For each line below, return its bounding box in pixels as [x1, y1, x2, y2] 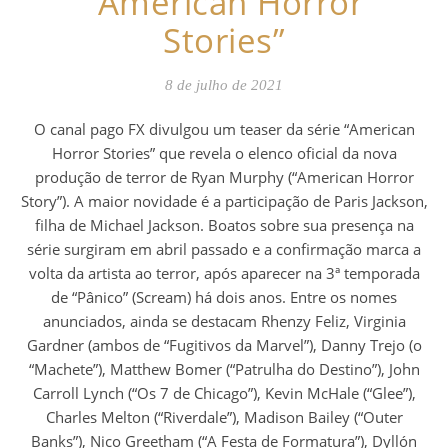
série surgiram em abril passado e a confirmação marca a [27, 238, 421, 259]
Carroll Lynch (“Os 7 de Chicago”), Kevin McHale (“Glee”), [32, 382, 416, 403]
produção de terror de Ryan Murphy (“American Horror [34, 166, 414, 187]
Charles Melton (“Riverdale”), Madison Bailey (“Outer [45, 406, 403, 427]
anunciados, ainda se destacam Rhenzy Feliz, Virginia [42, 310, 406, 331]
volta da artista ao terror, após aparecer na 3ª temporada [28, 262, 420, 283]
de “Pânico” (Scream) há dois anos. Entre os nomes [51, 286, 397, 307]
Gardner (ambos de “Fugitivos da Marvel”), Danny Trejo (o [26, 334, 422, 355]
